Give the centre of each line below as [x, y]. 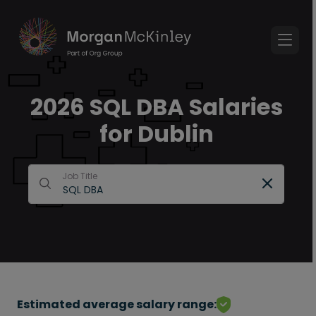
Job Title [80, 176]
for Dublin [156, 134]
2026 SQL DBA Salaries [156, 107]
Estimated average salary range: [117, 304]
